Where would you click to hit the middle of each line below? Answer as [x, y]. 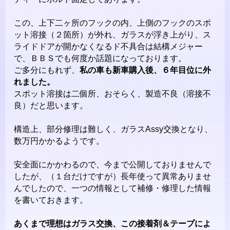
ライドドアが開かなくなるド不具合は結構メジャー [109, 47]
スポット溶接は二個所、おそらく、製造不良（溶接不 [113, 94]
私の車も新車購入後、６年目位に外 [146, 70]
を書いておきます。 [51, 200]
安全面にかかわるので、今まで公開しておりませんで [113, 165]
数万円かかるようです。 [59, 141]
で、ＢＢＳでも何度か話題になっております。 [100, 59]
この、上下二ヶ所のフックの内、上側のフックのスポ [113, 23]
